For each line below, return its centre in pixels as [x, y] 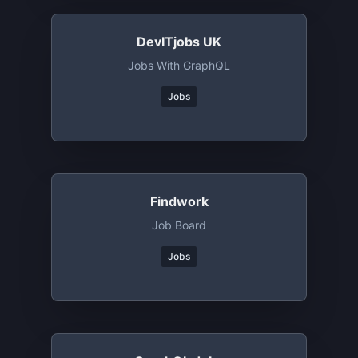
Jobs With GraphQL [179, 65]
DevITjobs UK [179, 42]
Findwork [179, 201]
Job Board [179, 225]
